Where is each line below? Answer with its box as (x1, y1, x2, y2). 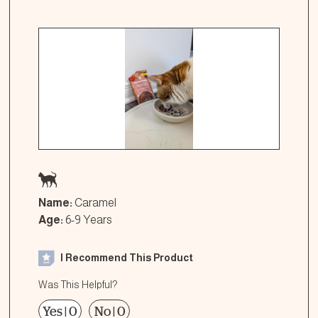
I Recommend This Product (60, 252, 193, 264)
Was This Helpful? (38, 278, 117, 290)
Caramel (75, 196, 116, 209)
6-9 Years (65, 213, 112, 226)
